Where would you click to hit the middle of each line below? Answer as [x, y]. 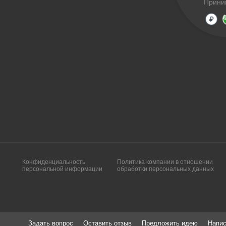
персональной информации [62, 169]
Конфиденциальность [54, 162]
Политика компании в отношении [165, 162]
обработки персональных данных [165, 169]
